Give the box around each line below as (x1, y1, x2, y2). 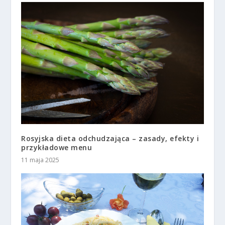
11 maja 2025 (21, 155, 60, 164)
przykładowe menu (21, 142, 92, 152)
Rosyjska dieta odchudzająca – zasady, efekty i (21, 133, 199, 143)
